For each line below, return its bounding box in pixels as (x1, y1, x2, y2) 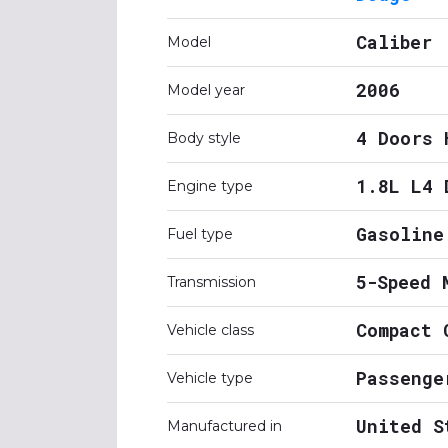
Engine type (167, 177, 253, 195)
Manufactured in (167, 417, 282, 435)
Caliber (356, 30, 432, 54)
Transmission (167, 273, 256, 291)
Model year (167, 81, 245, 99)
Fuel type (167, 225, 233, 243)
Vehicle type (167, 369, 253, 387)
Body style (167, 129, 241, 147)
